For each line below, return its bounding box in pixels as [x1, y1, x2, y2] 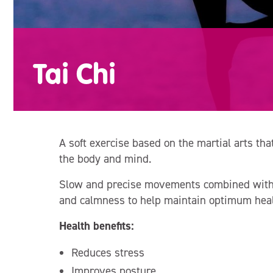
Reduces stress [71, 245, 144, 260]
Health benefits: [58, 218, 134, 233]
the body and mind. [58, 151, 151, 166]
